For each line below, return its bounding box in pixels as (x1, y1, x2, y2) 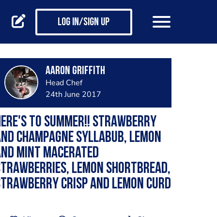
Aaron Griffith (45, 65, 105, 77)
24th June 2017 (45, 89, 101, 100)
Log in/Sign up (58, 17, 109, 29)
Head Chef (45, 77, 82, 88)
